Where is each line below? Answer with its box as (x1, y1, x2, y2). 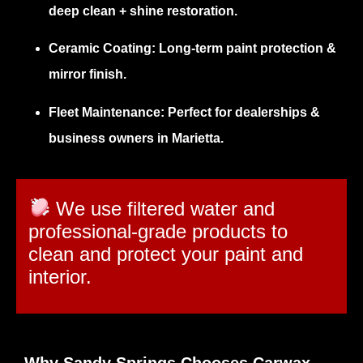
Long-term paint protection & (156, 41, 336, 56)
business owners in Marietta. (49, 130, 224, 145)
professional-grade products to (28, 220, 288, 243)
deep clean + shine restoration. (49, 3, 237, 18)
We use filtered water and (50, 198, 275, 220)
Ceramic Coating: (49, 41, 156, 56)
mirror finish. (49, 67, 126, 82)
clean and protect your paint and (28, 243, 303, 266)
